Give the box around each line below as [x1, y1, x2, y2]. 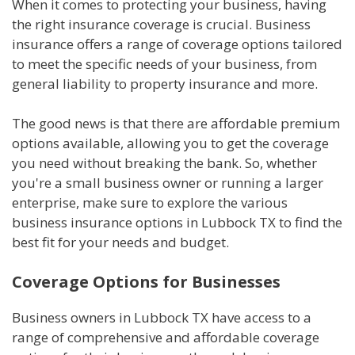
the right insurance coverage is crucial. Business [12, 14, 311, 33]
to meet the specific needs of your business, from [12, 54, 317, 73]
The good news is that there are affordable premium [12, 114, 340, 133]
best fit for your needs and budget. [12, 233, 229, 252]
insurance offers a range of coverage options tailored [12, 34, 342, 53]
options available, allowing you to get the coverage [12, 134, 329, 153]
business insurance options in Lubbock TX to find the [12, 213, 342, 232]
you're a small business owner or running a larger [12, 174, 323, 193]
